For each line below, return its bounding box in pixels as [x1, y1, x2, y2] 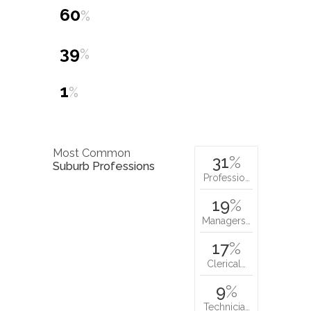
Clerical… [207, 258, 246, 269]
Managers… [202, 215, 251, 226]
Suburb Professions [53, 159, 155, 173]
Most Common [53, 146, 131, 160]
